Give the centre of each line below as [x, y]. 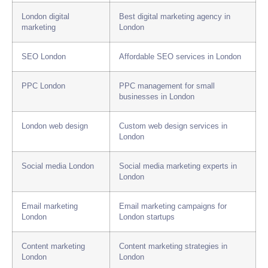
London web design [55, 127]
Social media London [58, 167]
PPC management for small [167, 86]
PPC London [43, 86]
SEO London [44, 57]
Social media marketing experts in [178, 167]
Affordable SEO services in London [180, 57]
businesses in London [157, 97]
